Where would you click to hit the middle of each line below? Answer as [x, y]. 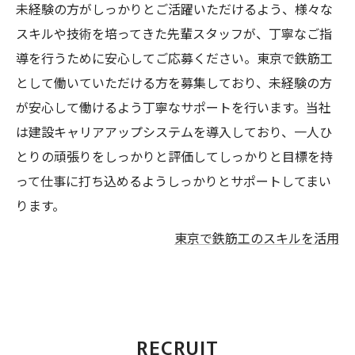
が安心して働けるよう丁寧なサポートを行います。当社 [174, 109]
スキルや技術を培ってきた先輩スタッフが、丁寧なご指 [174, 35]
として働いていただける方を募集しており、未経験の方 [174, 84]
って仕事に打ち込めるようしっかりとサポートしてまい [174, 183]
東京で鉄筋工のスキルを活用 [257, 240]
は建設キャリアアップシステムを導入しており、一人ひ [174, 134]
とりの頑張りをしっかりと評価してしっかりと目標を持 [174, 158]
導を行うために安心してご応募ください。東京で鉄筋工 [174, 60]
